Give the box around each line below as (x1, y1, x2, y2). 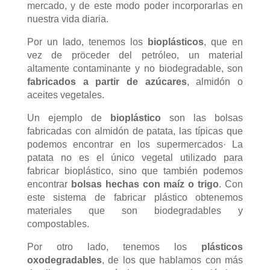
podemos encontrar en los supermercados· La (27, 139, 243, 149)
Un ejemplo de (27, 112, 110, 123)
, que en (204, 36, 243, 47)
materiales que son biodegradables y (27, 205, 243, 216)
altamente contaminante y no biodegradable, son (27, 63, 243, 74)
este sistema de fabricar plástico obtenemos (27, 192, 243, 202)
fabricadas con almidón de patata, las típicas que (27, 125, 243, 136)
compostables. (27, 218, 89, 229)
